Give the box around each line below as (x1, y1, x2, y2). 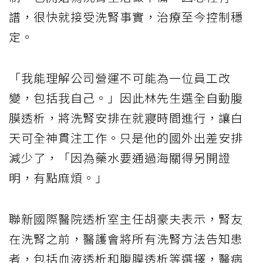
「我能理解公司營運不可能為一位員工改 (9, 69, 231, 86)
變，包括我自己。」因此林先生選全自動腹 (9, 89, 243, 106)
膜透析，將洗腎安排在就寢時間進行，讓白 (9, 109, 243, 126)
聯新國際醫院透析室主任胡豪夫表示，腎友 (9, 210, 243, 227)
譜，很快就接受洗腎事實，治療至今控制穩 (9, 8, 243, 25)
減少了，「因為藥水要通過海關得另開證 (9, 149, 231, 166)
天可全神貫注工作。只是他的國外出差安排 (9, 129, 243, 146)
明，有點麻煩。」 (9, 168, 107, 186)
